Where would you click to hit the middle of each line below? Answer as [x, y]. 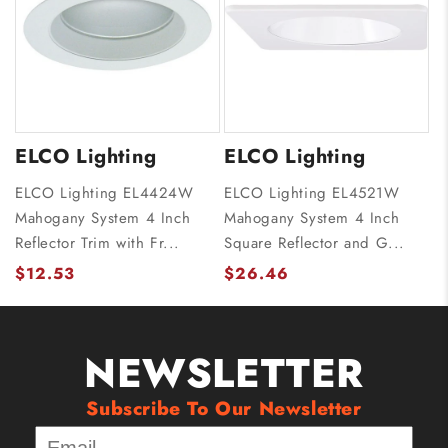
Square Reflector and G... [315, 243]
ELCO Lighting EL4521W [312, 193]
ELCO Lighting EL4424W [104, 193]
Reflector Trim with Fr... [98, 243]
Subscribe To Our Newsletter [224, 408]
